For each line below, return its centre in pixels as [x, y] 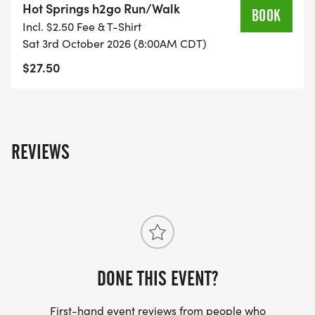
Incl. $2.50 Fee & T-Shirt [82, 27]
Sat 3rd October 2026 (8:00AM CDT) [115, 44]
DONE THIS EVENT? [157, 279]
